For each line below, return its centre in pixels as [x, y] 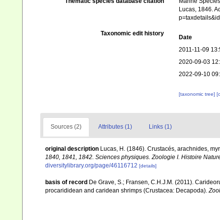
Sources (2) [66, 127]
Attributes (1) [115, 127]
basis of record [66, 182]
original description [72, 149]
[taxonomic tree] [197, 94]
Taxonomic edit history [132, 33]
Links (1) [160, 127]
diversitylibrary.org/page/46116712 [91, 165]
